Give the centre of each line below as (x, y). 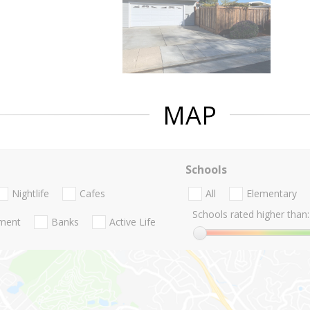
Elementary (271, 194)
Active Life (133, 222)
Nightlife (30, 194)
